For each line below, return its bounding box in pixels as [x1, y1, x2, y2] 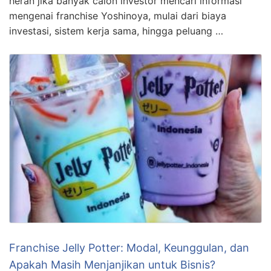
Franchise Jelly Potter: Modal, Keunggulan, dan [9, 241, 249, 254]
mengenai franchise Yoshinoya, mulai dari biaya [9, 10, 226, 22]
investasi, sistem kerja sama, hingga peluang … [9, 25, 223, 38]
